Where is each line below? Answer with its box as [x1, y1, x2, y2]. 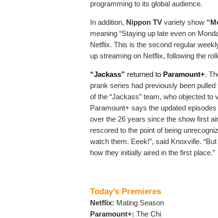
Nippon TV [126, 18, 162, 27]
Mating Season [114, 199, 164, 207]
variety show [162, 18, 204, 27]
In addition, [90, 18, 126, 27]
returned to [125, 70, 163, 79]
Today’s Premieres [90, 186, 161, 197]
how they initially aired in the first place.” [90, 148, 215, 157]
